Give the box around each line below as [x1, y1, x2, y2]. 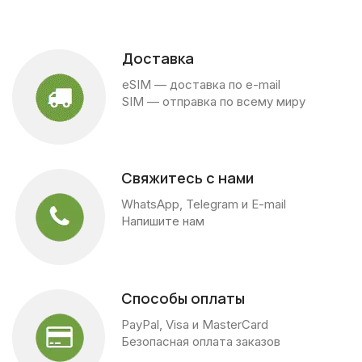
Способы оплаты [121, 288, 245, 308]
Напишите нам [121, 213, 204, 229]
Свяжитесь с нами [121, 168, 254, 187]
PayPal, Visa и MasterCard [121, 317, 268, 332]
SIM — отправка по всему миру [122, 94, 305, 109]
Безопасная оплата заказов [121, 334, 280, 349]
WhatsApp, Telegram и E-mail [121, 196, 286, 212]
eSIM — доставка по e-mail [122, 77, 280, 92]
